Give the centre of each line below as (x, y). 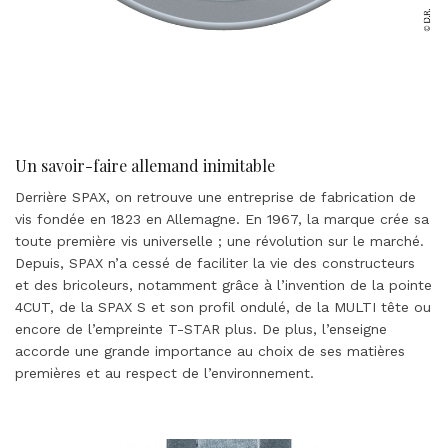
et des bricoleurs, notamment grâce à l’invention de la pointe (223, 285)
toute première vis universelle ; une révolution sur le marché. (219, 241)
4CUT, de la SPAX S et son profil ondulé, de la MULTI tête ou (223, 307)
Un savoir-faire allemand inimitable (145, 166)
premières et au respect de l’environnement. (164, 373)
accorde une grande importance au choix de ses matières (210, 351)
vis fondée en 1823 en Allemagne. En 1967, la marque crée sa (222, 219)
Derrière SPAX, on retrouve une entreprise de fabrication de (215, 197)
